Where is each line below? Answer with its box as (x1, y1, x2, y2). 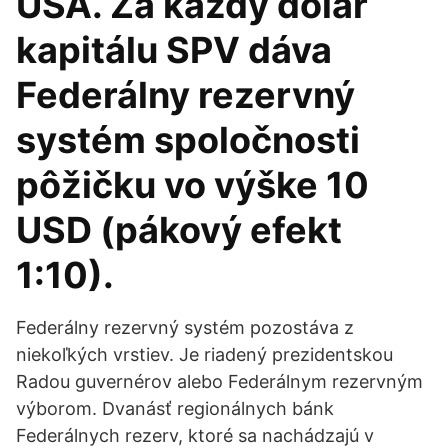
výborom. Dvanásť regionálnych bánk (16, 398, 334, 419)
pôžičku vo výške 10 (16, 163, 369, 207)
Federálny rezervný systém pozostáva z (16, 317, 354, 338)
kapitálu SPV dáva (16, 28, 332, 72)
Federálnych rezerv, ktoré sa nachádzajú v (16, 425, 374, 446)
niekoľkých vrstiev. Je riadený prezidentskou (16, 344, 393, 365)
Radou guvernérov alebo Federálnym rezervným (16, 371, 423, 392)
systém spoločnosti (16, 118, 360, 162)
